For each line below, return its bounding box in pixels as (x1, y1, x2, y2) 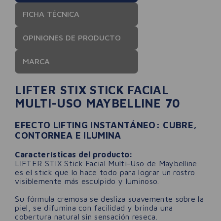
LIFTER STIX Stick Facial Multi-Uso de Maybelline (15, 158, 197, 168)
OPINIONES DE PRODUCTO (23, 33, 121, 42)
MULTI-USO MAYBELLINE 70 (15, 96, 181, 110)
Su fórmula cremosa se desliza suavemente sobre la (15, 194, 204, 203)
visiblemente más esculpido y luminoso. (15, 176, 159, 185)
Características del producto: (15, 149, 133, 159)
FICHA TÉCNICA (23, 9, 80, 19)
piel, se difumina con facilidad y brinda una (15, 203, 173, 212)
